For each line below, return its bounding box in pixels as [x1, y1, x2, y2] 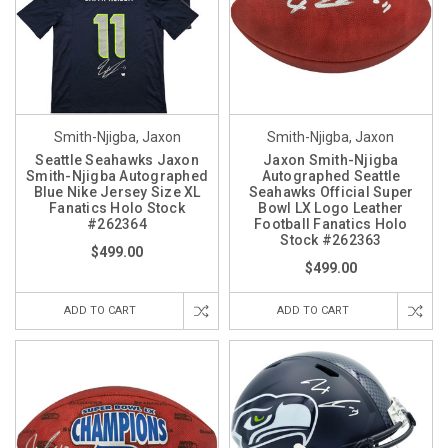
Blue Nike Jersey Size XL [33, 184, 201, 201]
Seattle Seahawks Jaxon [35, 152, 199, 169]
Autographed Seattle [261, 168, 401, 185]
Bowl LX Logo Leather [258, 200, 404, 217]
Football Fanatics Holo [254, 216, 408, 233]
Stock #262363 [280, 232, 382, 249]
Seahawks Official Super [248, 184, 414, 201]
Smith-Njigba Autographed [26, 168, 208, 185]
